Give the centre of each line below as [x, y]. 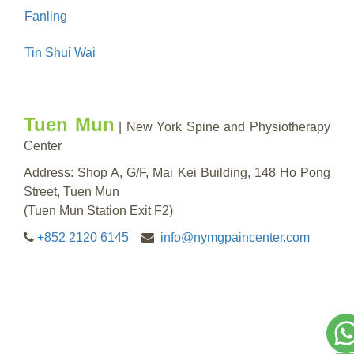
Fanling [46, 16]
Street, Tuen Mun [72, 191]
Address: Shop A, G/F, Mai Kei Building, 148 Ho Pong [177, 172]
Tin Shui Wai [60, 52]
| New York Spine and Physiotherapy [222, 126]
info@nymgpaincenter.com [235, 237]
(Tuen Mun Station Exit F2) [98, 210]
